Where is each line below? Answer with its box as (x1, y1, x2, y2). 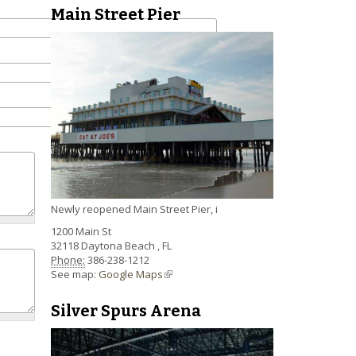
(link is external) (163, 267, 238, 282)
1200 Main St (51, 224, 111, 239)
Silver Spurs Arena (51, 301, 201, 321)
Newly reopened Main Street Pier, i (51, 202, 218, 217)
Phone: (51, 253, 85, 268)
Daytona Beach (81, 238, 157, 253)
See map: (51, 267, 99, 282)
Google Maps (99, 267, 163, 282)
